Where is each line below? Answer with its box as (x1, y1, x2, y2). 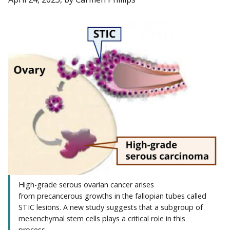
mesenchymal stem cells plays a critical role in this (18, 213, 185, 223)
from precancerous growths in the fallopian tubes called (18, 190, 206, 201)
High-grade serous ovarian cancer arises (18, 179, 154, 189)
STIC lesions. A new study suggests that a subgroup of (18, 202, 203, 212)
